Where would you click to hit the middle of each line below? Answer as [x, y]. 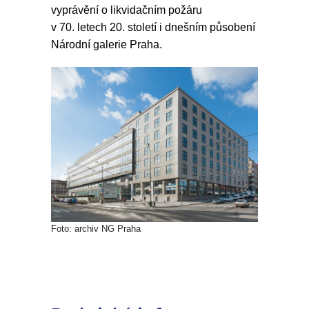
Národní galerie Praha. [107, 44]
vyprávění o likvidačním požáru [127, 10]
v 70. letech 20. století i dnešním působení [153, 27]
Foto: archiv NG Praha [96, 228]
